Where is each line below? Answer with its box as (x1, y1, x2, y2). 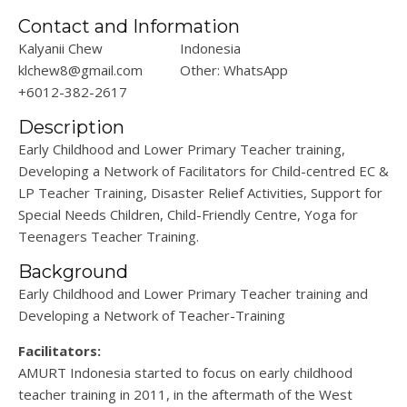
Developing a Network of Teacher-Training (18, 306, 285, 325)
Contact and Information (18, 15, 240, 38)
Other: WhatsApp (180, 61, 289, 80)
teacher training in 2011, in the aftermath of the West (18, 385, 352, 404)
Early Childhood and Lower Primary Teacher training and (18, 284, 368, 303)
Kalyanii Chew (18, 39, 103, 58)
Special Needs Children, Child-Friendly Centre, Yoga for (18, 205, 358, 224)
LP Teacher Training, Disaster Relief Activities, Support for (18, 184, 382, 203)
